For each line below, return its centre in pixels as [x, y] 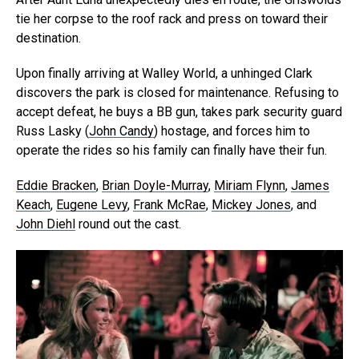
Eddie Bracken [56, 185]
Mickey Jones [251, 204]
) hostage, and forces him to [232, 131]
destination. [48, 38]
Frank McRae [169, 204]
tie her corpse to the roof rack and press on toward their [172, 18]
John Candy [121, 131]
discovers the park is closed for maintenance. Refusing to [177, 92]
